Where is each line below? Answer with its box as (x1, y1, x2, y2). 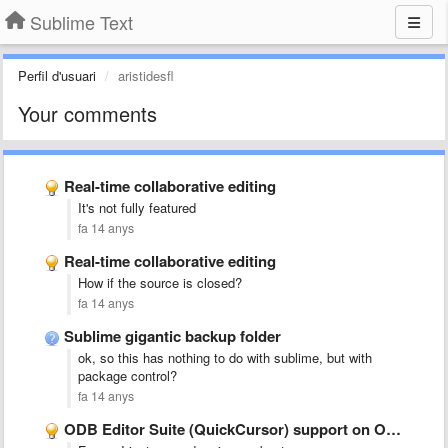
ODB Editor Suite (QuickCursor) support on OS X (64, 418, 386, 440)
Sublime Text (30, 9, 133, 35)
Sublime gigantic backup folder (64, 325, 281, 347)
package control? (78, 366, 181, 385)
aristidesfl (118, 66, 174, 85)
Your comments (18, 99, 157, 128)
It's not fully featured (78, 198, 196, 217)
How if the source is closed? (78, 273, 246, 292)
